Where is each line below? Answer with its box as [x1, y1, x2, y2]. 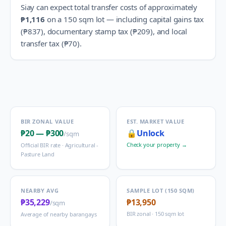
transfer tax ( [21, 38, 64, 48]
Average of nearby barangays [21, 210, 97, 218]
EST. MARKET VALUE [127, 118, 185, 125]
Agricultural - [65, 141, 99, 149]
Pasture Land [21, 150, 54, 158]
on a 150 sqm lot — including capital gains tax [44, 14, 204, 24]
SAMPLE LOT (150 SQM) [127, 187, 195, 194]
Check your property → [127, 141, 187, 148]
